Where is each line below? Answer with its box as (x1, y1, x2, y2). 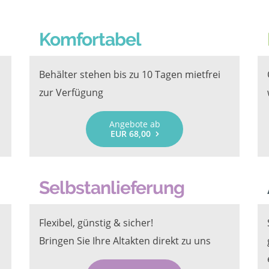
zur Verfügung (39, 86, 103, 99)
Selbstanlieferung (39, 177, 184, 198)
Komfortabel (39, 29, 141, 50)
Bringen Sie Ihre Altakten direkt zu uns (39, 234, 211, 247)
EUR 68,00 (110, 128, 151, 139)
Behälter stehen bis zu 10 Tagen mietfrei (39, 68, 220, 81)
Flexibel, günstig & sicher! (39, 216, 156, 229)
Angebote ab (109, 118, 160, 130)
